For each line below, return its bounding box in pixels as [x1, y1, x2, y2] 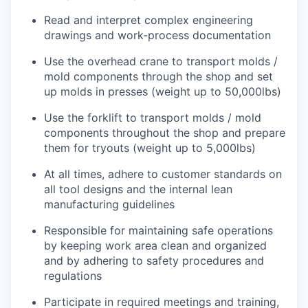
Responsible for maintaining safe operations [44, 223, 273, 237]
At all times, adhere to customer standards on [44, 167, 282, 181]
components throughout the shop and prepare [44, 126, 285, 140]
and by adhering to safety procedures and [44, 254, 264, 267]
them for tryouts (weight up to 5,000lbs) [44, 141, 256, 155]
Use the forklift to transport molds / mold [44, 111, 261, 124]
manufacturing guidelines [44, 197, 175, 211]
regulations [44, 269, 102, 283]
